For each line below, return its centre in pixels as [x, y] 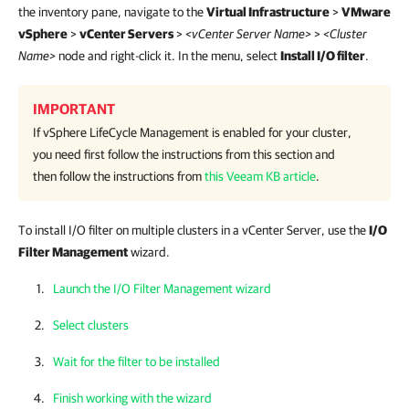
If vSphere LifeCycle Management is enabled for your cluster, [192, 132]
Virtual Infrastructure [268, 12]
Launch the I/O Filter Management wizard [162, 288]
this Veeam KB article [260, 176]
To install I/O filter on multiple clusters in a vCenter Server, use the [194, 230]
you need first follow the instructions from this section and [184, 154]
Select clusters [91, 325]
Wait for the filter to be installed [136, 362]
